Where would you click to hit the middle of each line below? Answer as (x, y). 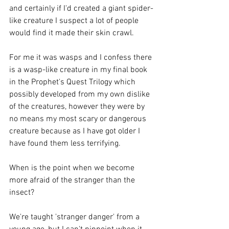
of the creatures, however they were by (78, 107)
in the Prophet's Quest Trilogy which (73, 82)
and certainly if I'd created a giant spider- (81, 9)
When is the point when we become (73, 168)
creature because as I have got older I (76, 131)
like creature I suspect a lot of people (75, 21)
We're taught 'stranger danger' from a (75, 217)
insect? (23, 193)
